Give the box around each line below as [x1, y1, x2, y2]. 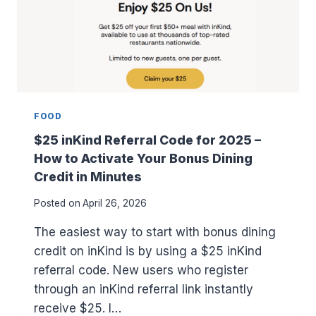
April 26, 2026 [83, 197, 147, 209]
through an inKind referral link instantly [34, 281, 253, 296]
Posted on [34, 197, 80, 209]
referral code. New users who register [34, 262, 248, 277]
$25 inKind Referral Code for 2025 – [34, 133, 261, 148]
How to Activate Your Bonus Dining [34, 151, 253, 166]
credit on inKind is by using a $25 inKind [34, 243, 262, 258]
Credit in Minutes [34, 169, 142, 185]
